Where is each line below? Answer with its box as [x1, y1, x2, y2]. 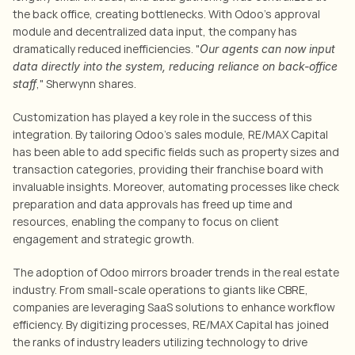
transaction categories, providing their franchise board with [13, 162, 323, 177]
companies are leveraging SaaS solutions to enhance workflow [13, 300, 335, 315]
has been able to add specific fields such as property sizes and [13, 144, 339, 159]
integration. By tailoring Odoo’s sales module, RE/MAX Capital [13, 127, 328, 142]
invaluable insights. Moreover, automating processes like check [13, 179, 339, 194]
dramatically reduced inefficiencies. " [13, 41, 200, 56]
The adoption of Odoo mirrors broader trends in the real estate [13, 265, 339, 280]
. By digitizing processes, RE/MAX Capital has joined [61, 317, 329, 332]
